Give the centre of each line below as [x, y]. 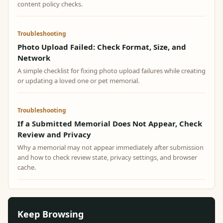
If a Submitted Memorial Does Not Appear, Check [110, 123]
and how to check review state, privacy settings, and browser [107, 157]
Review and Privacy [54, 134]
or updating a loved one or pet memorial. [78, 81]
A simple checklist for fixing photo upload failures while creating [111, 71]
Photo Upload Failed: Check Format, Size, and [102, 47]
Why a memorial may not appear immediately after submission [111, 147]
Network [34, 58]
